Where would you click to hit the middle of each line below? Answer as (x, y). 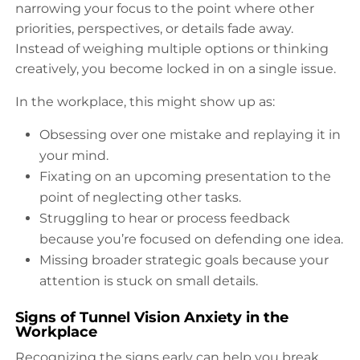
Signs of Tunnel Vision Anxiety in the (152, 317)
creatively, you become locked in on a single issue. (176, 68)
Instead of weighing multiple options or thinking (172, 48)
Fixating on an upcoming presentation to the (185, 176)
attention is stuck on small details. (149, 280)
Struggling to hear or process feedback (165, 218)
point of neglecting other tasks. (140, 197)
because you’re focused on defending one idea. (191, 239)
